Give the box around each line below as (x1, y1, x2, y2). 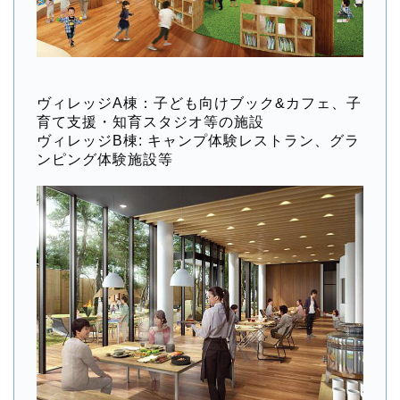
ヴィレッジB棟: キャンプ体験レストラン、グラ (37, 132, 360, 148)
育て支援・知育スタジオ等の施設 (37, 113, 264, 129)
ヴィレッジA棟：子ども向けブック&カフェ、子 (37, 95, 362, 111)
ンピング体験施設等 (37, 151, 173, 167)
